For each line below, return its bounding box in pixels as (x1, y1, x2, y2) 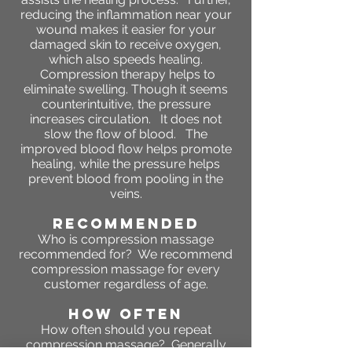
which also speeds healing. (49, 52, 203, 68)
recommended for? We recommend (19, 247, 233, 262)
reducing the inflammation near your (20, 7, 232, 23)
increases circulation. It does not (30, 112, 222, 127)
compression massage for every (31, 262, 220, 277)
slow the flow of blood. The (44, 126, 207, 142)
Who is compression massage (38, 232, 214, 247)
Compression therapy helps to (36, 67, 215, 82)
